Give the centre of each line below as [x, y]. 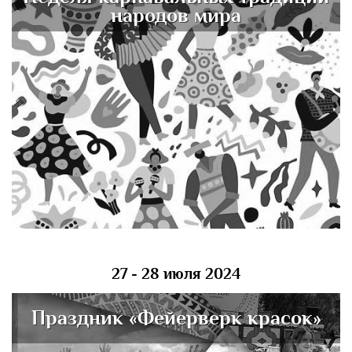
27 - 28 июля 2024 [176, 273]
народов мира [176, 15]
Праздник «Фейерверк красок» [176, 318]
